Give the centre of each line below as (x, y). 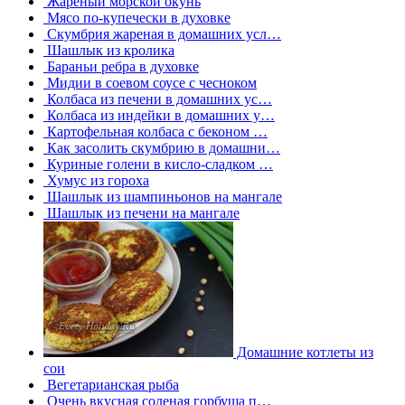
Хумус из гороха (96, 180)
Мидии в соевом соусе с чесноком (150, 82)
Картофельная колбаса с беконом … (155, 131)
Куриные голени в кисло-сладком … (158, 164)
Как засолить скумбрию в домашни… (162, 147)
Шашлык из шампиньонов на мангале (163, 196)
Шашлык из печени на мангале (141, 212)
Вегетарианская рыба (111, 384)
